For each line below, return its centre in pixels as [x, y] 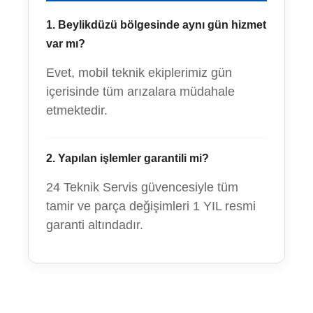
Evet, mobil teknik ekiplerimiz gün [139, 73]
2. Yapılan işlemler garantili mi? [128, 158]
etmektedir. [77, 110]
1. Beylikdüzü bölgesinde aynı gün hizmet [156, 25]
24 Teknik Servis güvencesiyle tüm [142, 187]
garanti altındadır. [95, 225]
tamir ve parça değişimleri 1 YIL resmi [151, 206]
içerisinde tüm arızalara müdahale [140, 92]
